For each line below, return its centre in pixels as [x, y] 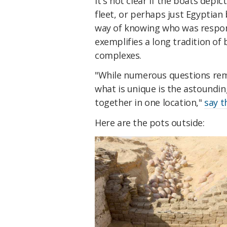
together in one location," [150, 103]
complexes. [118, 55]
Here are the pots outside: [150, 123]
